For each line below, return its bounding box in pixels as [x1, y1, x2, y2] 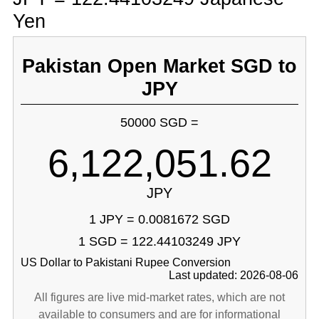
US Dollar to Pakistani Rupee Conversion [20, 256, 231, 268]
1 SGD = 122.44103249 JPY [78, 234, 241, 249]
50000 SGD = [120, 115, 199, 130]
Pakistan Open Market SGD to [22, 55, 297, 77]
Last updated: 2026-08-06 [169, 269, 299, 281]
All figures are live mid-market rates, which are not [34, 291, 285, 303]
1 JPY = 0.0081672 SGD [89, 212, 230, 226]
